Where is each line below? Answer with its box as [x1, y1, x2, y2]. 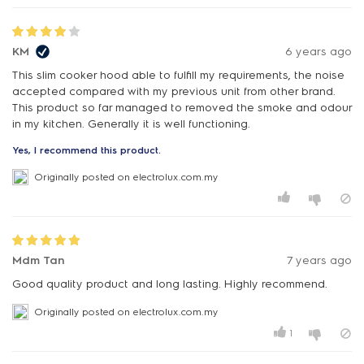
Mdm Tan [12, 253, 64, 268]
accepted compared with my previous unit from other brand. [12, 84, 336, 99]
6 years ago [285, 45, 352, 59]
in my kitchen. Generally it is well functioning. [12, 117, 250, 132]
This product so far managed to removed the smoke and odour [12, 101, 352, 115]
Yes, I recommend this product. [12, 145, 161, 157]
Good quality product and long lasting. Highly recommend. [12, 277, 327, 292]
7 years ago [287, 253, 352, 268]
